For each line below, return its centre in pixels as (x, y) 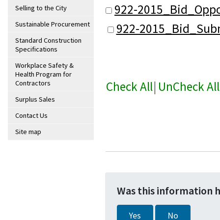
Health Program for (43, 74)
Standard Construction (48, 41)
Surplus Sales (35, 99)
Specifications (36, 49)
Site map (28, 132)
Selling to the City (41, 8)
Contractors (33, 83)
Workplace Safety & (44, 66)
